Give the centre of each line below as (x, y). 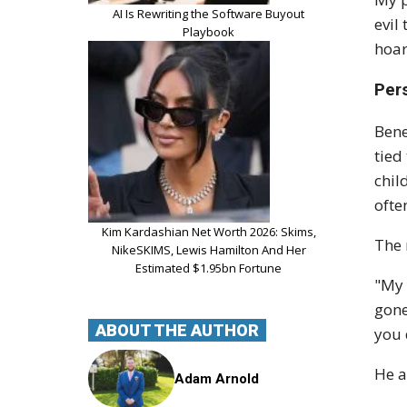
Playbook (208, 31)
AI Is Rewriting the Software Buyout (208, 13)
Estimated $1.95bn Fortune (208, 268)
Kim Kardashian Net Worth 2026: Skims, (208, 231)
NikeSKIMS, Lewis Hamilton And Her (208, 249)
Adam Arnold (217, 378)
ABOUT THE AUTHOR (177, 330)
